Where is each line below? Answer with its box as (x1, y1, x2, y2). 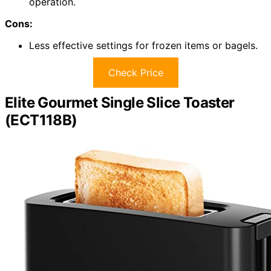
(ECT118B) (5, 111, 77, 129)
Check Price (108, 66, 163, 79)
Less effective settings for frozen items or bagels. (29, 39, 258, 51)
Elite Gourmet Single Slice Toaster (5, 93, 235, 111)
